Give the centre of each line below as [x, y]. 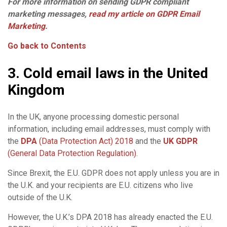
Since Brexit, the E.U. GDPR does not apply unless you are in [113, 173]
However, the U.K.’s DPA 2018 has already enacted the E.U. [110, 217]
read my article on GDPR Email [144, 14]
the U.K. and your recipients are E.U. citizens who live [100, 185]
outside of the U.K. [40, 197]
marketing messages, [48, 14]
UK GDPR [180, 141]
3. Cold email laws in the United [108, 73]
